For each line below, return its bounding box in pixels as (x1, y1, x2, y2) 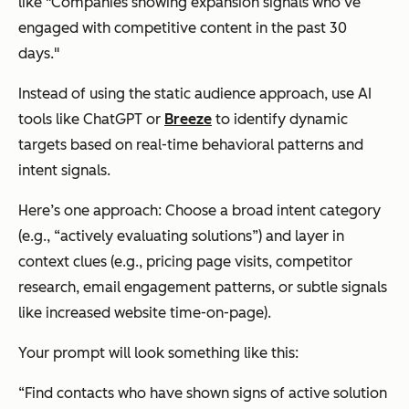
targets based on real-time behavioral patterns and (18, 135, 363, 153)
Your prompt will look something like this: (18, 343, 299, 362)
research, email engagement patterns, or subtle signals (18, 278, 387, 296)
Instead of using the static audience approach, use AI (18, 84, 372, 102)
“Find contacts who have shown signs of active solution (18, 383, 387, 402)
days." (18, 44, 59, 62)
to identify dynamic (212, 110, 348, 128)
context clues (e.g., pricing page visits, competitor (18, 252, 352, 270)
